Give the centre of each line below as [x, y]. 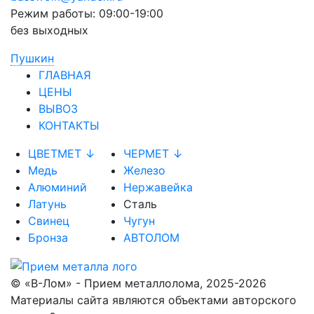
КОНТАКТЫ [69, 125]
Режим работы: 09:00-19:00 [87, 13]
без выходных [49, 30]
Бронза [48, 237]
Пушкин [32, 58]
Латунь [47, 204]
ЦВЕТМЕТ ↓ [62, 153]
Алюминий [57, 187]
